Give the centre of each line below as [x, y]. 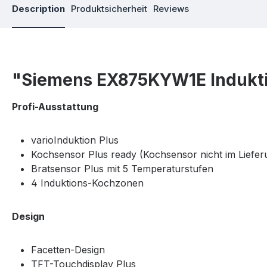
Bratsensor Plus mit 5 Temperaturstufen [122, 169]
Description [38, 9]
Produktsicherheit [109, 9]
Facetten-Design [68, 250]
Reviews [171, 9]
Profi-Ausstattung [56, 107]
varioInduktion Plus [75, 140]
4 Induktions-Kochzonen [87, 183]
